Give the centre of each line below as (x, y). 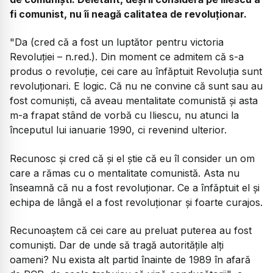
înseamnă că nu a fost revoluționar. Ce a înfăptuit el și (135, 187)
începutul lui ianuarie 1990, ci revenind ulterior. (118, 130)
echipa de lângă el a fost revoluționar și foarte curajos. (136, 202)
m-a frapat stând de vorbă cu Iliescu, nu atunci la (124, 115)
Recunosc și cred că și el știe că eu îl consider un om (132, 158)
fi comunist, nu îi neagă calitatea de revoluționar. (128, 14)
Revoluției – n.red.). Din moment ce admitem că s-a (127, 57)
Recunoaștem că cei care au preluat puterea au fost (131, 230)
